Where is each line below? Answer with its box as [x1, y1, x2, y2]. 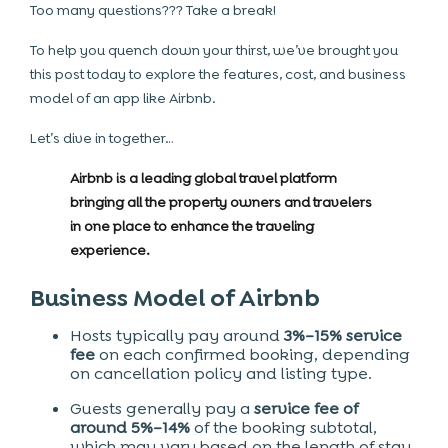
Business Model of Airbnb [30, 282, 320, 314]
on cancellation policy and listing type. [70, 363, 372, 384]
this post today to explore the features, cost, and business [30, 65, 406, 83]
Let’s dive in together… [30, 129, 174, 147]
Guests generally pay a [70, 398, 254, 419]
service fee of [254, 398, 358, 419]
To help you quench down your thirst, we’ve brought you [30, 41, 398, 59]
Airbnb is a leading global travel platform [70, 169, 337, 187]
